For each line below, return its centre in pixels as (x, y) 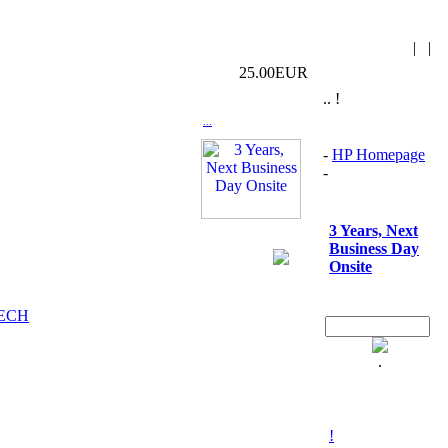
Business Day (374, 248)
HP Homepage (378, 154)
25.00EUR (273, 72)
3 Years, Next (373, 230)
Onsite (350, 266)
